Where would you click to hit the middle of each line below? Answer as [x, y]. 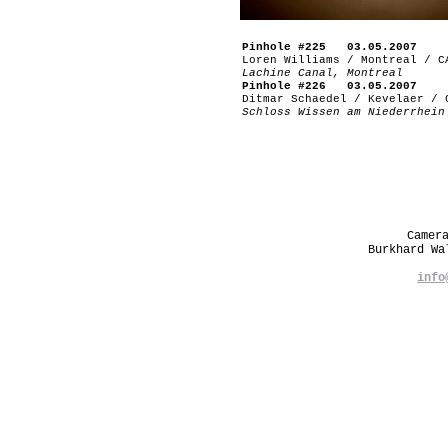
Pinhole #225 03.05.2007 [329, 47]
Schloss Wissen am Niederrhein [343, 112]
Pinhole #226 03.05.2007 [329, 86]
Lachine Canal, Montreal [322, 73]
